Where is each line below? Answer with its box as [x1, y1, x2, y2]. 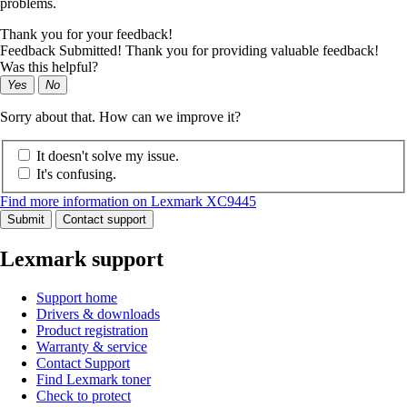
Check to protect [36, 388, 131, 404]
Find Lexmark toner [36, 372, 151, 388]
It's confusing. [36, 166, 116, 183]
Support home [36, 290, 117, 306]
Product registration [36, 323, 148, 339]
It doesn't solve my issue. [36, 148, 179, 164]
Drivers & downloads [36, 306, 160, 323]
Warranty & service [36, 339, 147, 355]
